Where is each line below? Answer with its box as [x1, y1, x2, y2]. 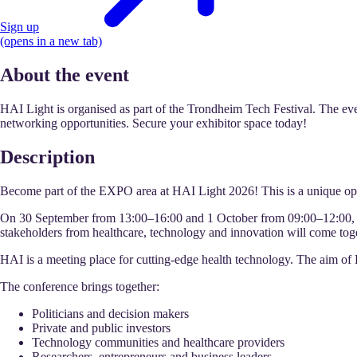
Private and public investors [32, 320, 171, 335]
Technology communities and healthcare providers [32, 335, 284, 349]
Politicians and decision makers [32, 306, 189, 320]
